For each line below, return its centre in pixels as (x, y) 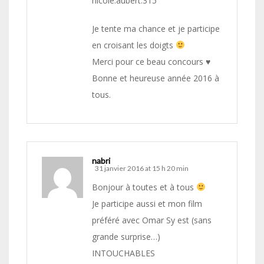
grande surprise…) (126, 237)
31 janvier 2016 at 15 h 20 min (142, 169)
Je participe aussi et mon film (147, 204)
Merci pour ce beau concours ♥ (151, 62)
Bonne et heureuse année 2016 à (156, 78)
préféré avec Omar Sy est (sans (152, 220)
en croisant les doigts (134, 45)
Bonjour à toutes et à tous (144, 187)
